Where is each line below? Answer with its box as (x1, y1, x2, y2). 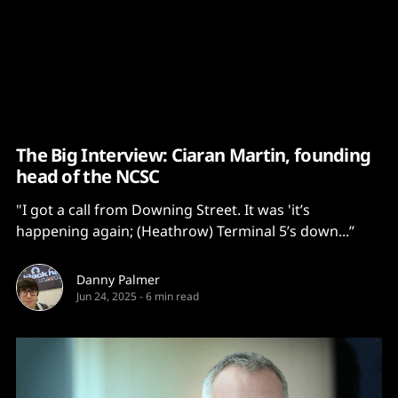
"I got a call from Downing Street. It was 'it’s (16, 200, 310, 219)
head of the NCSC (16, 163, 160, 188)
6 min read (146, 289, 199, 304)
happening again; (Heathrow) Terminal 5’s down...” (16, 221, 354, 241)
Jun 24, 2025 (76, 289, 137, 304)
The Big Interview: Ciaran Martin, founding (16, 142, 371, 167)
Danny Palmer (76, 271, 160, 288)
